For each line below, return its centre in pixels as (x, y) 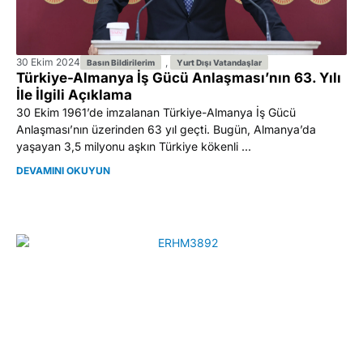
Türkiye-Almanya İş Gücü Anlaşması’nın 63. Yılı (179, 77)
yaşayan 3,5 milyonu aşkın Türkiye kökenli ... (134, 146)
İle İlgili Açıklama (74, 94)
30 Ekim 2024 (48, 62)
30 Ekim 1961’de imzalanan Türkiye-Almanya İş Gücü (156, 112)
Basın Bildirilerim (121, 62)
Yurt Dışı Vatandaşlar (219, 62)
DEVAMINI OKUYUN (63, 171)
